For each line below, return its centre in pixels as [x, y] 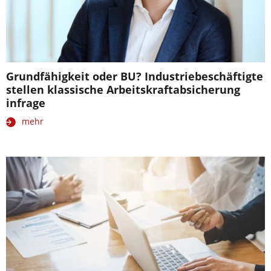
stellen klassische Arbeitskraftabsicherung [123, 90]
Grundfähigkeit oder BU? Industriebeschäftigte [135, 76]
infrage [26, 103]
